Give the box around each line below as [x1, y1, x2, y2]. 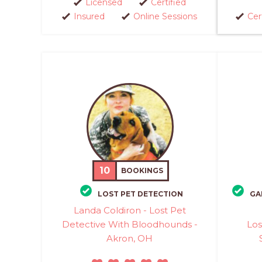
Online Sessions [133, 11, 197, 22]
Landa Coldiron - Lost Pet [73, 205, 186, 216]
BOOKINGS [121, 166, 164, 175]
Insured [74, 11, 105, 22]
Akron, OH [106, 233, 153, 244]
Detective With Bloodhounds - [61, 219, 198, 230]
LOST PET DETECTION [98, 189, 183, 198]
